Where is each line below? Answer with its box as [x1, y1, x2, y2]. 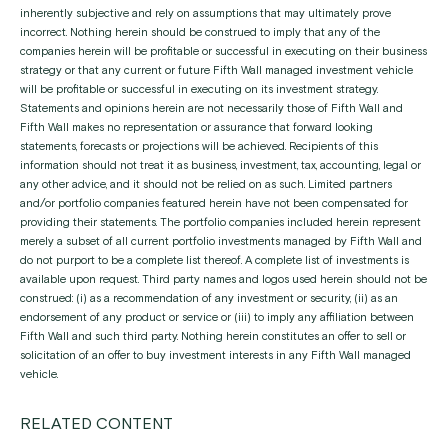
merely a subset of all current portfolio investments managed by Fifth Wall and [20, 236, 422, 248]
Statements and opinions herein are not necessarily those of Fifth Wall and [20, 103, 403, 115]
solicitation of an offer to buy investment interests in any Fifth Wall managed [20, 350, 411, 362]
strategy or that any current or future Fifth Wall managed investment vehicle [20, 65, 413, 77]
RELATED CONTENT [20, 415, 173, 432]
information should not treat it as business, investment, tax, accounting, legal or [20, 160, 421, 172]
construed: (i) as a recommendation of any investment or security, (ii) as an [20, 293, 398, 305]
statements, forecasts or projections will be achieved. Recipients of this [20, 141, 378, 153]
